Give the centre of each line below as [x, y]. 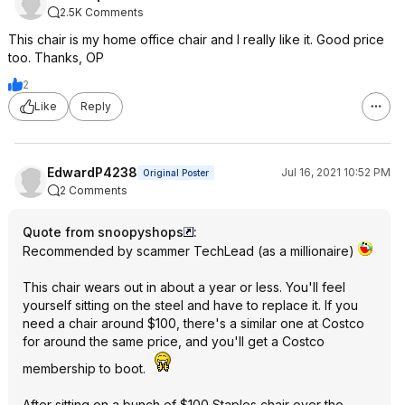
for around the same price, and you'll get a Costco [174, 341]
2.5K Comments [102, 12]
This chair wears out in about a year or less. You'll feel [184, 287]
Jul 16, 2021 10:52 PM [336, 172]
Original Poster [176, 172]
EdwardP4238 [92, 172]
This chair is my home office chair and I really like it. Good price [196, 39]
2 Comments [94, 190]
